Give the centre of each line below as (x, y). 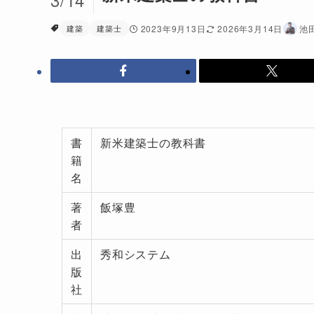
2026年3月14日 (250, 28)
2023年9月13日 (173, 28)
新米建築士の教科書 (153, 143)
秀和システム (136, 254)
